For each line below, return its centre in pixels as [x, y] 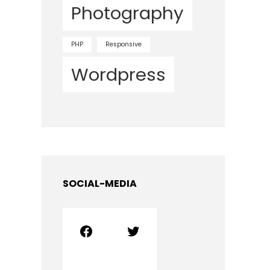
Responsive [124, 44]
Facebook [83, 230]
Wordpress [119, 74]
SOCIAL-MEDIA [100, 184]
